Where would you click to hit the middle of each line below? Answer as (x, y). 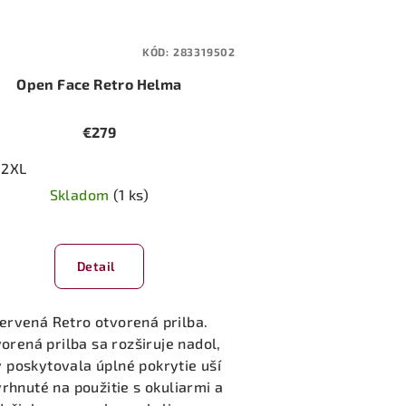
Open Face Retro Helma (99, 83)
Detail (96, 266)
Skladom (81, 194)
